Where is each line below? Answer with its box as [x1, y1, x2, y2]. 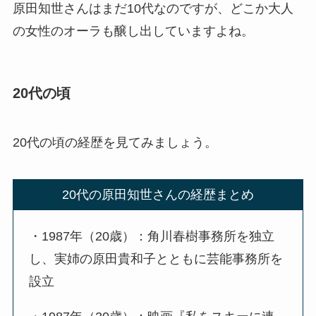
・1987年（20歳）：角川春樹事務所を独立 [29, 229, 275, 243]
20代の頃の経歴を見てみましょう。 [12, 135, 217, 150]
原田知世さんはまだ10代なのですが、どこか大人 [12, 1, 293, 16]
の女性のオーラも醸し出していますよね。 [12, 24, 254, 39]
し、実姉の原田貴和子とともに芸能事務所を [29, 251, 284, 266]
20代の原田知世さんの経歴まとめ [62, 187, 254, 202]
